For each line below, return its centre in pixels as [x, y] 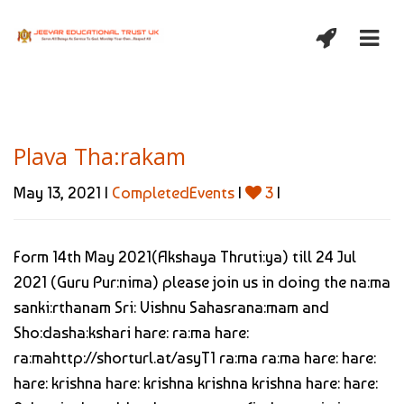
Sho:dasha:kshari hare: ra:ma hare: [131, 332]
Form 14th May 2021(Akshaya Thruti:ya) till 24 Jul [185, 257]
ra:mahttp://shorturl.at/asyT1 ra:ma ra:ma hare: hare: [195, 358]
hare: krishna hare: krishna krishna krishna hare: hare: [196, 383]
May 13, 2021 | [63, 193]
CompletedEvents [173, 193]
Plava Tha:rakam [100, 156]
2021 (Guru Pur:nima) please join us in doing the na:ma [202, 282]
